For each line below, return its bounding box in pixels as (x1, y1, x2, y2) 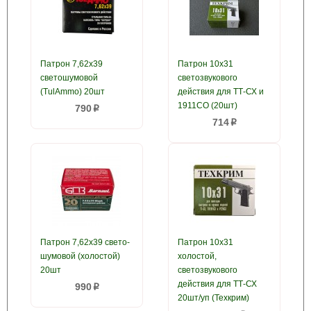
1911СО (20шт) (178, 101, 237, 110)
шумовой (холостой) (40, 251, 120, 261)
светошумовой (40, 73, 98, 83)
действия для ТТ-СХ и (178, 87, 264, 96)
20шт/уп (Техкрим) (178, 293, 249, 303)
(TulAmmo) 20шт (40, 87, 105, 96)
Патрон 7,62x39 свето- (40, 237, 130, 247)
